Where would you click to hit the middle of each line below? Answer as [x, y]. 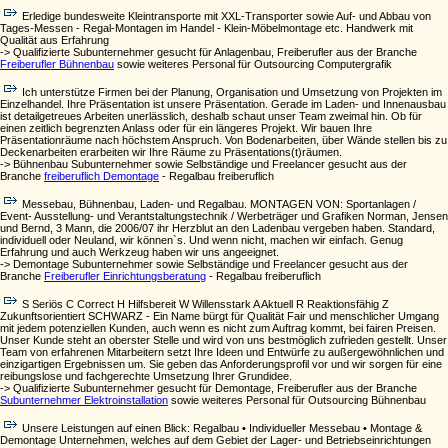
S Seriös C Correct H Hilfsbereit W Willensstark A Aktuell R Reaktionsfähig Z [205, 304]
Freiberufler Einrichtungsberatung [125, 276]
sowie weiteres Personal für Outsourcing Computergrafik [253, 64]
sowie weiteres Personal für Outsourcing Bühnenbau [297, 400]
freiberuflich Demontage [101, 176]
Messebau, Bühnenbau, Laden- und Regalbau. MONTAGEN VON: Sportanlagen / [219, 204]
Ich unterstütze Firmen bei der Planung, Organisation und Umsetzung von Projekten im [232, 92]
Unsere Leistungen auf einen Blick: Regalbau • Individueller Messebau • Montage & [222, 428]
